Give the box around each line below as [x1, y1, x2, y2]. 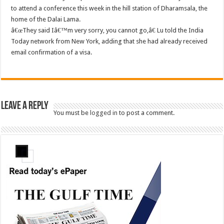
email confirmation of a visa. [11, 48, 92, 56]
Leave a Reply [1, 100, 49, 112]
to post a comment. [117, 108, 175, 116]
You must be [53, 108, 90, 116]
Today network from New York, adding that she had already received [11, 37, 208, 45]
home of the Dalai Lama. [11, 15, 81, 23]
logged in [90, 108, 118, 116]
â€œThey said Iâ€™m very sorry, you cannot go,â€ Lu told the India [11, 26, 204, 34]
